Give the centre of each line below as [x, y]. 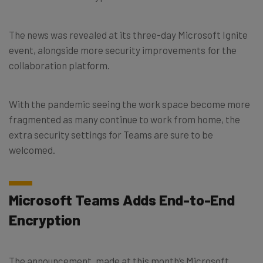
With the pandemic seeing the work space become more [129, 104]
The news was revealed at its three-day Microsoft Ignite [128, 34]
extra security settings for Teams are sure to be [111, 134]
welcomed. [32, 149]
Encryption [45, 219]
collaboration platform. [59, 65]
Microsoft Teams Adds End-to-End [122, 199]
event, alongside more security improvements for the [123, 50]
